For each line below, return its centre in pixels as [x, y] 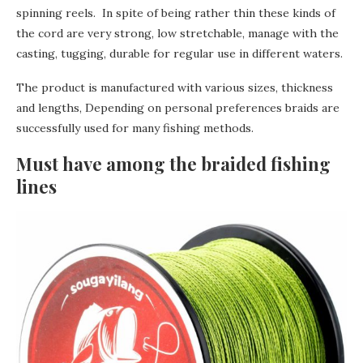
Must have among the [109, 164]
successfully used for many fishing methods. [135, 128]
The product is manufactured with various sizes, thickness [175, 88]
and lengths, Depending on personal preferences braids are [178, 108]
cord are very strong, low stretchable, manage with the [188, 34]
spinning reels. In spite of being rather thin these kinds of [176, 13]
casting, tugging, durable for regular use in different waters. [179, 54]
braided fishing [266, 164]
